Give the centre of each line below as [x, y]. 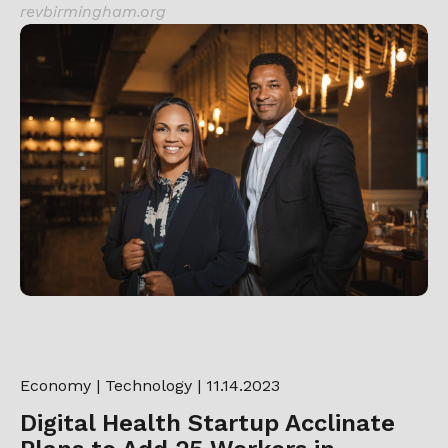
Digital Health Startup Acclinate [207, 422]
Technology [148, 385]
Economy [55, 385]
